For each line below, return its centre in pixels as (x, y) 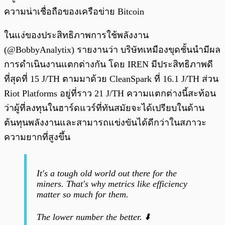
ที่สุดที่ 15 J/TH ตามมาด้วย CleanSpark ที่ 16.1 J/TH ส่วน (111, 79)
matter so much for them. (83, 195)
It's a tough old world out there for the (107, 174)
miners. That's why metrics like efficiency (112, 184)
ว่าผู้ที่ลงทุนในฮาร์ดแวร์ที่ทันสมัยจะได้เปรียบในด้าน (104, 108)
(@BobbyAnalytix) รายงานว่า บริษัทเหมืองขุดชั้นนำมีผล (112, 50)
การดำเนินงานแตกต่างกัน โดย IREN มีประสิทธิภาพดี (108, 65)
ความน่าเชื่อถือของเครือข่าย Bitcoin (74, 12)
